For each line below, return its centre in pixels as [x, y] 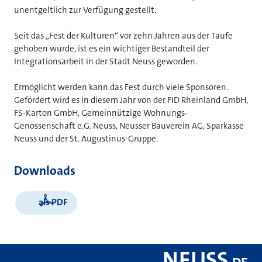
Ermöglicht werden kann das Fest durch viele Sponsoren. [121, 87]
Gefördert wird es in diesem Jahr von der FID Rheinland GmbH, [131, 100]
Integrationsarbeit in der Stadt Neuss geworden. [106, 62]
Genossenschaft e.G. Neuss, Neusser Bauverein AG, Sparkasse [129, 126]
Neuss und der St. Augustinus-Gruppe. [86, 139]
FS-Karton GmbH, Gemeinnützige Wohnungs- [101, 113]
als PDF [53, 202]
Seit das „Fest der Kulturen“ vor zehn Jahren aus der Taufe [123, 36]
